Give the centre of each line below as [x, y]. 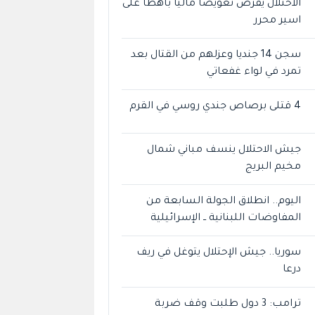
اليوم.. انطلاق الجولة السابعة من [224, 201]
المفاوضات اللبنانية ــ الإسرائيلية [226, 218]
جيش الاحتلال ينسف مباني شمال [224, 150]
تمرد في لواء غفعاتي [254, 72]
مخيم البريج [274, 167]
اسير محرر [278, 21]
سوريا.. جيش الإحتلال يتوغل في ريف [219, 253]
